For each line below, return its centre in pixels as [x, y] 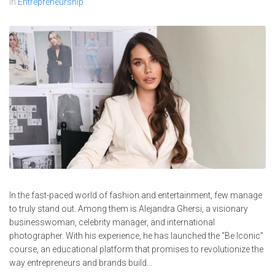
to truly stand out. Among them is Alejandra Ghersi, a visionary [129, 208]
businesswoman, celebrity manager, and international [112, 222]
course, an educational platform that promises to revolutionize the [136, 249]
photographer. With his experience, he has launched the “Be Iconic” [136, 235]
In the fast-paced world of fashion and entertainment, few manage [136, 195]
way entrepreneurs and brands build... [81, 262]
